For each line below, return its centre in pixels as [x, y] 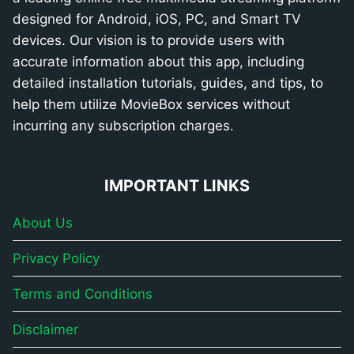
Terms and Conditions [83, 294]
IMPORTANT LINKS [177, 186]
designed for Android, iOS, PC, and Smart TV [157, 19]
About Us [43, 222]
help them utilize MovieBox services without [151, 104]
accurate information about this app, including [158, 62]
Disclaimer [45, 329]
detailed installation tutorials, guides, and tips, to [168, 83]
